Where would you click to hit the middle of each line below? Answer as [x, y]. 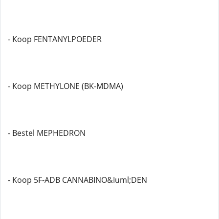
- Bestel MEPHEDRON [47, 133]
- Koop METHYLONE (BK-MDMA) [66, 86]
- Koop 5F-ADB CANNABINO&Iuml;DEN [77, 180]
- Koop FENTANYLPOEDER [55, 39]
